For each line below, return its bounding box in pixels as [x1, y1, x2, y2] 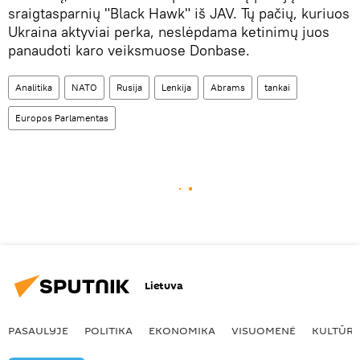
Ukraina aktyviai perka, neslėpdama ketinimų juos [8, 22, 329, 41]
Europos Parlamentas [15, 111, 108, 124]
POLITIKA [84, 322, 133, 337]
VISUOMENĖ [231, 322, 296, 337]
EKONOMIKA [149, 322, 215, 337]
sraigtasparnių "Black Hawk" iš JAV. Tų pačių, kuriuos [8, 3, 350, 22]
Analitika [15, 80, 52, 93]
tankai [264, 80, 290, 93]
